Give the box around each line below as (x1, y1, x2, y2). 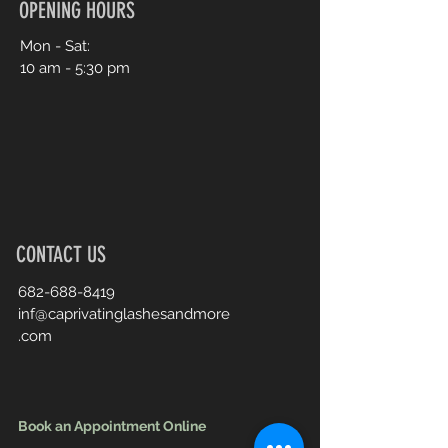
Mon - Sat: (20, 37, 90, 55)
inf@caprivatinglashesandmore (18, 305, 230, 323)
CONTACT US (16, 241, 106, 268)
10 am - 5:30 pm (20, 59, 130, 77)
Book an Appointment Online (18, 418, 206, 434)
